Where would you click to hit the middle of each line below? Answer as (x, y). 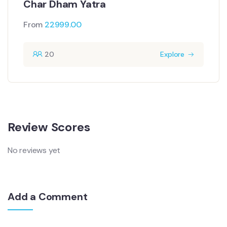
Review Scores (49, 127)
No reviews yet (34, 150)
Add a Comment (48, 196)
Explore (172, 54)
